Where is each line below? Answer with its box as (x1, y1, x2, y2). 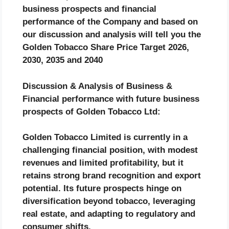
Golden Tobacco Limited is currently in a (22, 132, 188, 143)
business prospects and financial (22, 4, 156, 14)
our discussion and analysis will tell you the (22, 30, 201, 40)
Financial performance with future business (22, 94, 199, 104)
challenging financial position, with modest (22, 145, 198, 155)
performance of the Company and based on (22, 17, 198, 27)
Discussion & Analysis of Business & (22, 81, 172, 91)
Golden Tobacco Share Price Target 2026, (22, 42, 189, 53)
